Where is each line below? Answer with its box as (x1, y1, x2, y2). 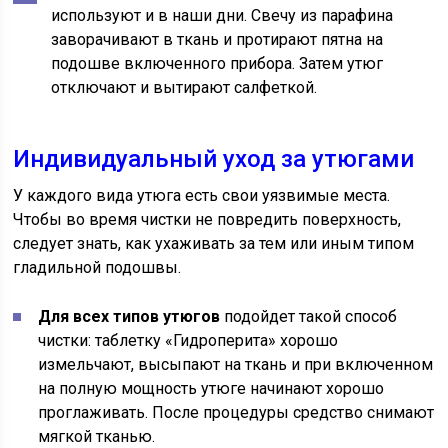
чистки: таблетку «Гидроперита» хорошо (38, 331, 339, 351)
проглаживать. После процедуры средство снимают (38, 403, 435, 423)
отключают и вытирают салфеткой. (51, 78, 318, 98)
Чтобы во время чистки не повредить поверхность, (13, 210, 402, 230)
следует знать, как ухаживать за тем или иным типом (13, 234, 415, 254)
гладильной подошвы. (13, 258, 182, 278)
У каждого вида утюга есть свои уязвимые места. (13, 186, 391, 206)
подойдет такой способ (220, 307, 398, 327)
